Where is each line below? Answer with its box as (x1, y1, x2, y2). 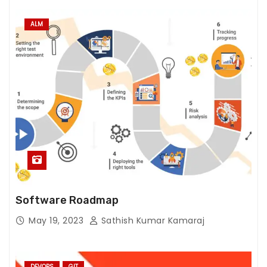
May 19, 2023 (29, 214, 86, 226)
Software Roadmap (15, 193, 119, 207)
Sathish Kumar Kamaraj (98, 214, 204, 226)
